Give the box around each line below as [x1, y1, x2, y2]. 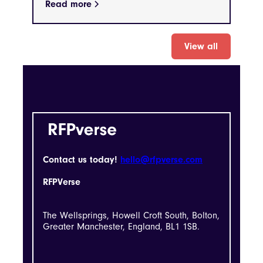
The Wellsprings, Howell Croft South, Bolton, [43, 210, 220, 221]
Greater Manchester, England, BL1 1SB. [43, 221, 200, 232]
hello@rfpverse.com [120, 154, 203, 165]
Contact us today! [43, 154, 120, 165]
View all [184, 41, 218, 52]
